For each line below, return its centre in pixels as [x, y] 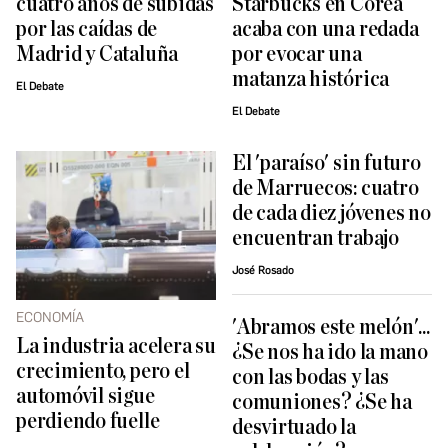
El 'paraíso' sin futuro [326, 163]
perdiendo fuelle [88, 421]
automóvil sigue [85, 396]
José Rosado [263, 270]
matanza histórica [311, 79]
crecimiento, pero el [103, 371]
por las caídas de [87, 29]
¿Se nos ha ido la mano [330, 352]
